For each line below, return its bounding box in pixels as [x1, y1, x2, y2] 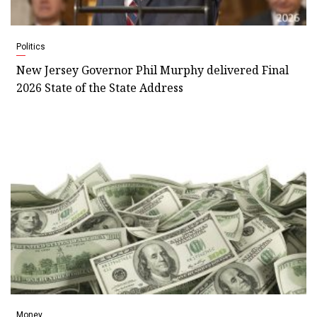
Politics [16, 41, 45, 52]
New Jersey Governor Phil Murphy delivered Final [16, 62, 289, 78]
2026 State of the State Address [16, 79, 183, 96]
